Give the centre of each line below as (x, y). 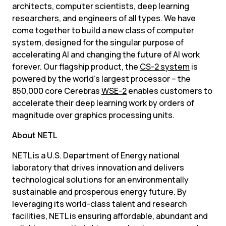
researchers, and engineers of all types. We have (104, 18)
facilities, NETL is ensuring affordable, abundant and (110, 216)
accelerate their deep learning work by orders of (103, 103)
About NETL (35, 135)
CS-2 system (165, 67)
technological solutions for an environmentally (100, 180)
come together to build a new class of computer (103, 30)
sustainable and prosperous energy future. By (99, 192)
